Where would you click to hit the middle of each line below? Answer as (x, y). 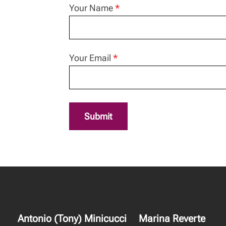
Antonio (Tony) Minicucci (72, 218)
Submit (98, 116)
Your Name (92, 8)
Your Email (91, 58)
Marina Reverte (172, 218)
